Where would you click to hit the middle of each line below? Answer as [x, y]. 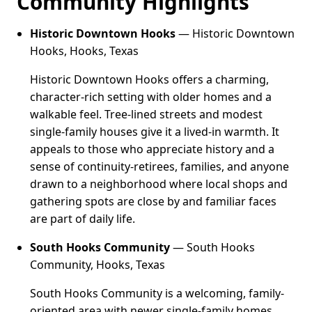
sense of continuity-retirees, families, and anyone [160, 166]
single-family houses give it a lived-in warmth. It [155, 131]
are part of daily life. [83, 218]
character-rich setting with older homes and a [151, 96]
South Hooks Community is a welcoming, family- [157, 293]
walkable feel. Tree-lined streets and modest [147, 114]
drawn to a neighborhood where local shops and [159, 184]
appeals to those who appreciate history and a [153, 149]
